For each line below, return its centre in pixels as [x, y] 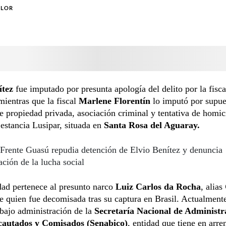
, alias [213, 186]
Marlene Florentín [115, 101]
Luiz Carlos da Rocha [158, 186]
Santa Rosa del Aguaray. [152, 125]
